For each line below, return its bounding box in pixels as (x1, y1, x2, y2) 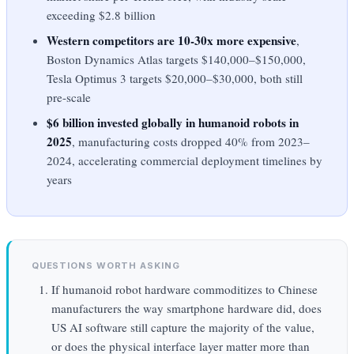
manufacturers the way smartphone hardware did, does (51, 299, 322, 316)
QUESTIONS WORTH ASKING (31, 259, 180, 271)
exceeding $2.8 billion (47, 6, 156, 23)
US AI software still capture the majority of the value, (51, 318, 314, 335)
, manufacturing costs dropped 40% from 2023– (72, 134, 311, 150)
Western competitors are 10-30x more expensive (47, 31, 297, 49)
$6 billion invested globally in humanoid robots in (47, 114, 299, 132)
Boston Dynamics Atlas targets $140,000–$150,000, (47, 51, 307, 67)
